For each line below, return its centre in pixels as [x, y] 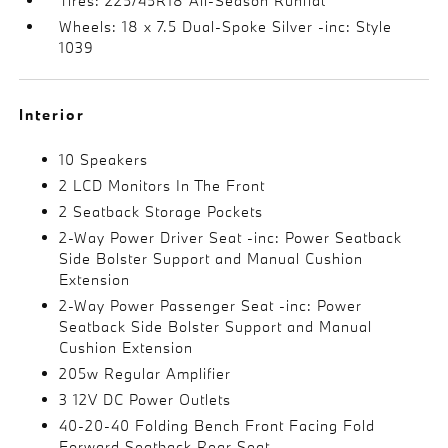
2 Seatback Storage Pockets [161, 211]
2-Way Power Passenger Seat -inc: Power [211, 305]
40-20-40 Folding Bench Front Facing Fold [217, 425]
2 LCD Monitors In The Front [162, 185]
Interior [52, 114]
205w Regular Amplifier [145, 373]
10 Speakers [104, 159]
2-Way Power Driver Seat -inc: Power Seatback [231, 237]
